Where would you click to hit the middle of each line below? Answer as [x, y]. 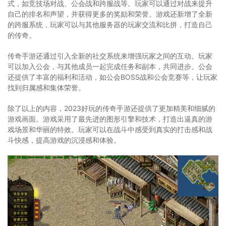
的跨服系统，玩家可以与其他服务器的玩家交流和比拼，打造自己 [110, 25]
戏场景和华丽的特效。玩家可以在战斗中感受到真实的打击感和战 [110, 130]
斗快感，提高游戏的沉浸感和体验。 [64, 140]
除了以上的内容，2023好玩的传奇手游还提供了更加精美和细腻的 [111, 108]
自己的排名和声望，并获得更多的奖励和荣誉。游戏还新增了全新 [110, 14]
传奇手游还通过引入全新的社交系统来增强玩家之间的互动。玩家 [110, 56]
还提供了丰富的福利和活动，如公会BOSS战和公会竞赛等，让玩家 [112, 77]
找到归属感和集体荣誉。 [46, 88]
